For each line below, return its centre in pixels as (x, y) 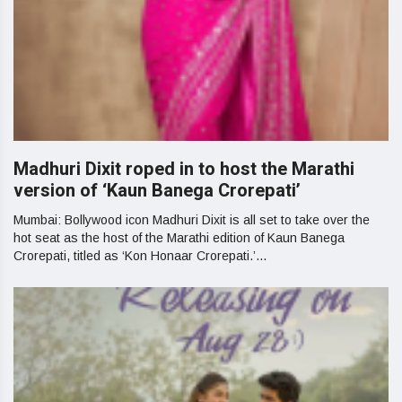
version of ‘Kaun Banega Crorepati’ (157, 191)
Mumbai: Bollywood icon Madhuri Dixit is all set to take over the (192, 220)
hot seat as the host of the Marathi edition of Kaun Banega (179, 238)
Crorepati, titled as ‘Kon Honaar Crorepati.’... (140, 256)
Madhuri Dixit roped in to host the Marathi (184, 170)
